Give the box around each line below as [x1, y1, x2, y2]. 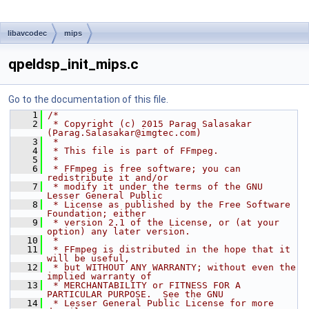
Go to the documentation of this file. [8, 94, 168, 105]
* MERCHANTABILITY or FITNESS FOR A [48, 280, 241, 290]
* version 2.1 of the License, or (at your [48, 217, 279, 228]
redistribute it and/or [47, 172, 168, 183]
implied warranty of [47, 271, 152, 281]
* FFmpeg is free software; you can [48, 163, 241, 174]
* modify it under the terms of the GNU [48, 181, 263, 192]
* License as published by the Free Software [48, 199, 290, 210]
